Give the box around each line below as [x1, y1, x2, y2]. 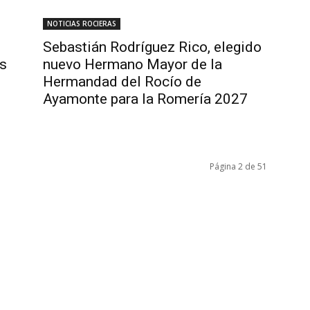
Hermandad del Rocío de [43, 73, 201, 90]
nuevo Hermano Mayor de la [43, 56, 222, 73]
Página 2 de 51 [210, 161, 267, 172]
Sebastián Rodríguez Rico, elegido [43, 39, 262, 55]
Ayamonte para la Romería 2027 [43, 91, 248, 107]
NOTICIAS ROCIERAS [47, 19, 116, 28]
